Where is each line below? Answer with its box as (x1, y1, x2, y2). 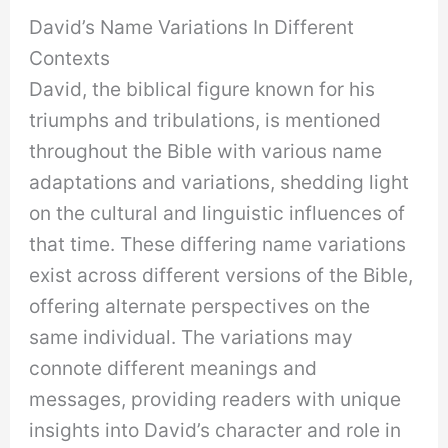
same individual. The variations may (29, 325, 354, 350)
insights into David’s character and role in (29, 418, 402, 443)
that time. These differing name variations (29, 232, 407, 257)
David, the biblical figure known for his (29, 77, 376, 102)
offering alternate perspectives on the (29, 294, 371, 319)
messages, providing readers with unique (29, 387, 402, 412)
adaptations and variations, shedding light (29, 170, 410, 195)
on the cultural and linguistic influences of (29, 201, 406, 226)
